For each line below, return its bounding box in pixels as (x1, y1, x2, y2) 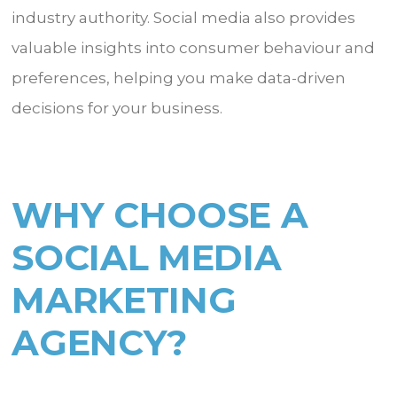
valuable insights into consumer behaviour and (12, 38, 376, 57)
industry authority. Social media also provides (12, 8, 356, 27)
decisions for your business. (12, 98, 227, 117)
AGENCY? (12, 320, 197, 364)
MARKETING (12, 277, 237, 322)
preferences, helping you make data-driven (12, 68, 346, 87)
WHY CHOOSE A (12, 192, 308, 237)
